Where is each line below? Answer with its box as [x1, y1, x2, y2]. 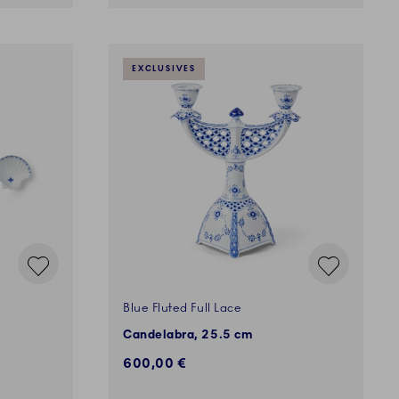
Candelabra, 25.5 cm [123, 328, 254, 343]
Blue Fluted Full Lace [123, 301, 242, 316]
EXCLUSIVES [131, 64, 197, 75]
